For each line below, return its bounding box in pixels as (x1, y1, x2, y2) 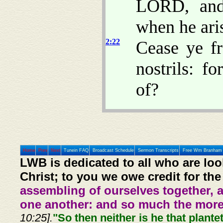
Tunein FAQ (64, 148, 89, 153)
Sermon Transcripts (137, 148, 179, 153)
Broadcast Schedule (92, 148, 134, 153)
